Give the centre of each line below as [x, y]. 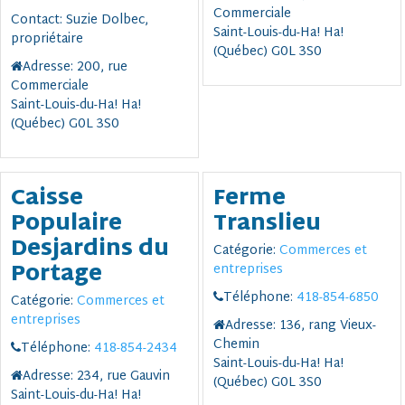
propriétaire [47, 40]
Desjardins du [89, 250]
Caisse [47, 199]
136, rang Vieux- [327, 326]
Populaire [66, 225]
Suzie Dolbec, [107, 21]
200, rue [102, 68]
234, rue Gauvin [123, 377]
